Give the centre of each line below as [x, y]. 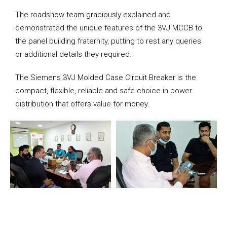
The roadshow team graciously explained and [93, 15]
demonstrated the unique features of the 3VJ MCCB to [109, 28]
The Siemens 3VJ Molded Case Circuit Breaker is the [106, 78]
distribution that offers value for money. [82, 104]
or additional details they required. [73, 54]
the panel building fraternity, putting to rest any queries [108, 41]
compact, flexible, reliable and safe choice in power [104, 91]
